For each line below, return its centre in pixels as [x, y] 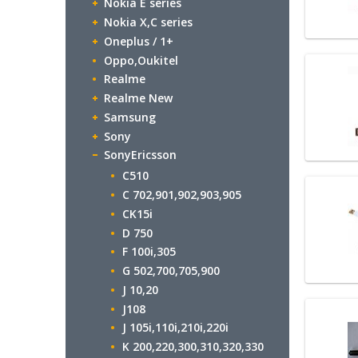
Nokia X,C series [148, 22]
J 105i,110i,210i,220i [175, 328]
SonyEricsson [140, 155]
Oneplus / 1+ [139, 41]
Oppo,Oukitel [141, 60]
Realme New [138, 98]
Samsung [130, 117]
